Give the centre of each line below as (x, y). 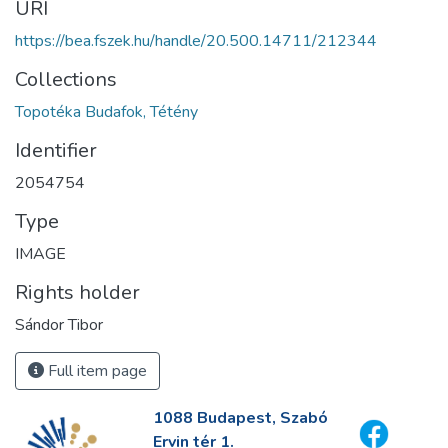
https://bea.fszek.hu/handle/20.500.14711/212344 (196, 41)
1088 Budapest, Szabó (240, 418)
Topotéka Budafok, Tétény (106, 112)
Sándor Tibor (59, 325)
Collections (66, 80)
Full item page (95, 371)
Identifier (56, 151)
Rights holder (77, 293)
